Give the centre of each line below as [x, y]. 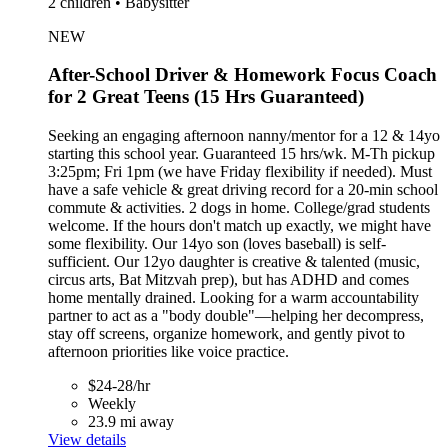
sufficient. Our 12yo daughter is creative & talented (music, [234, 261]
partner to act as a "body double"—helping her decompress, [236, 315]
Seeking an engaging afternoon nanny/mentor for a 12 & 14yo [244, 135]
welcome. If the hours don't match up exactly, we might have [239, 225]
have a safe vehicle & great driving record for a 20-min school [243, 189]
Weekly [112, 403]
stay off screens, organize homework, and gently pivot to [226, 333]
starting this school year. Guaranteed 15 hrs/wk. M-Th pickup [241, 153]
